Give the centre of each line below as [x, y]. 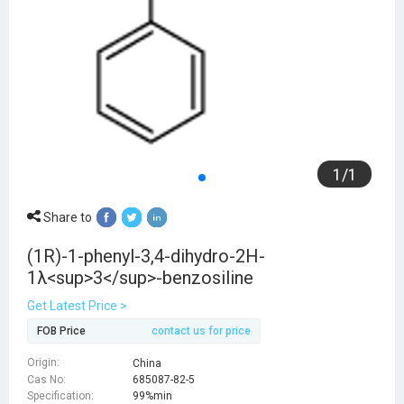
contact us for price [201, 331]
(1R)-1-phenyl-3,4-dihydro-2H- [146, 256]
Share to [66, 217]
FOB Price [61, 331]
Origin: [43, 363]
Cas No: [46, 379]
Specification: [60, 395]
